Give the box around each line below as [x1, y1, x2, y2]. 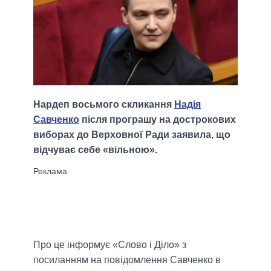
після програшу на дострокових [79, 114, 236, 125]
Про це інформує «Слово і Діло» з [33, 240, 186, 250]
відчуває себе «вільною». [33, 145, 157, 155]
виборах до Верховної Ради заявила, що [33, 129, 230, 140]
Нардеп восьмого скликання [33, 99, 174, 110]
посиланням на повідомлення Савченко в [33, 255, 221, 266]
